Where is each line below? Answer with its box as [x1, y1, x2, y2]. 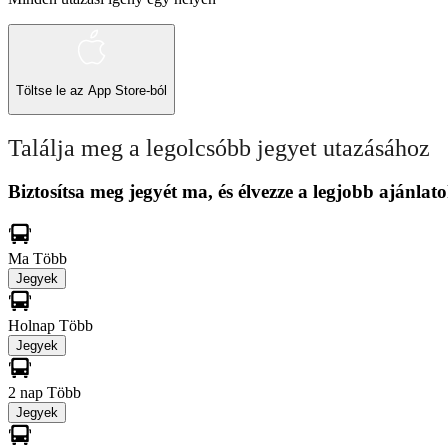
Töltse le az [16, 83, 88, 99]
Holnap [8, 317, 59, 335]
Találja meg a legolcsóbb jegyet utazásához [8, 134, 430, 161]
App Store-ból [88, 83, 167, 99]
